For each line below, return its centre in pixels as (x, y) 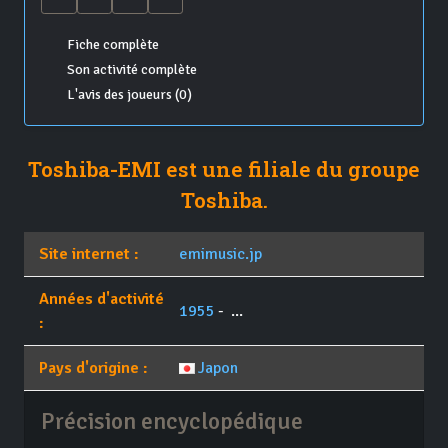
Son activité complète (131, 70)
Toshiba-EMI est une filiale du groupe (224, 169)
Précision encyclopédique (172, 422)
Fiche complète (112, 45)
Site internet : (89, 254)
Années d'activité (101, 299)
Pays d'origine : (93, 368)
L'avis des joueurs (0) (129, 95)
